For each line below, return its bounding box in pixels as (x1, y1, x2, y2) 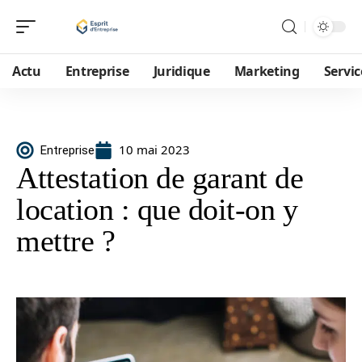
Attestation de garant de (16, 161, 303, 195)
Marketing (234, 62, 300, 80)
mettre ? (16, 224, 115, 258)
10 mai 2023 (119, 141, 190, 158)
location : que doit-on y (16, 192, 297, 226)
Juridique (153, 62, 210, 80)
